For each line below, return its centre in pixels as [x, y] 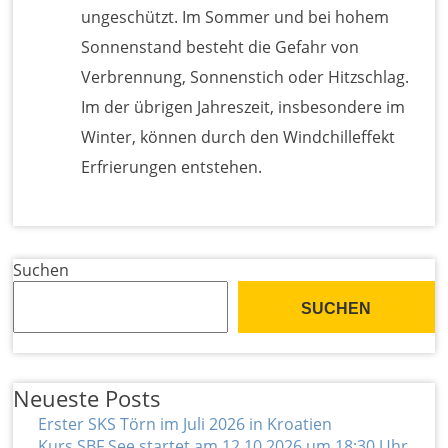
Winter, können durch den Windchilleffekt [238, 136]
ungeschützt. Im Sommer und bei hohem [235, 16]
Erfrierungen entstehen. [172, 166]
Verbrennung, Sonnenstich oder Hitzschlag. [245, 76]
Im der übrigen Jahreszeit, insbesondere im [243, 106]
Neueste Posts [87, 398]
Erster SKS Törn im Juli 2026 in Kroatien [185, 424]
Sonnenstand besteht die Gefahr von [220, 46]
